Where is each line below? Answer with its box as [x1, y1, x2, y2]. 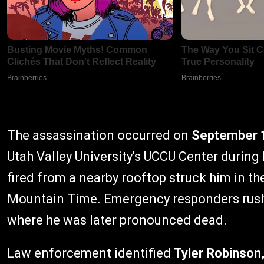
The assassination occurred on [7, 128, 192, 143]
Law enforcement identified [7, 246, 174, 261]
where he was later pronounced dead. [7, 213, 227, 228]
